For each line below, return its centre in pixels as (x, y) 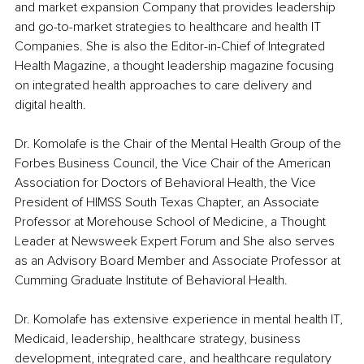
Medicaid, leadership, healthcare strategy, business (159, 339)
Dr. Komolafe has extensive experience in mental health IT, (180, 320)
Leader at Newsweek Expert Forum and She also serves (176, 242)
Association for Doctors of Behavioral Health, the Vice (167, 183)
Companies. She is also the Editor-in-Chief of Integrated (171, 47)
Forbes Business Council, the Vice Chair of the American (174, 164)
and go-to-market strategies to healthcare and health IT (169, 27)
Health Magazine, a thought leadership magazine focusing (176, 66)
